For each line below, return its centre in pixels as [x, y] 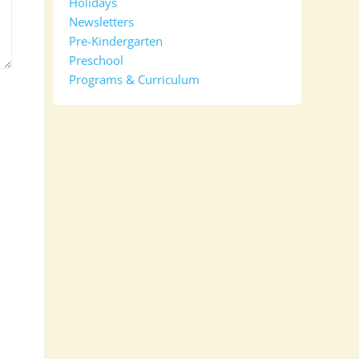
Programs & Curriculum [134, 79]
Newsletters [101, 22]
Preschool [96, 60]
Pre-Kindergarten [116, 41]
